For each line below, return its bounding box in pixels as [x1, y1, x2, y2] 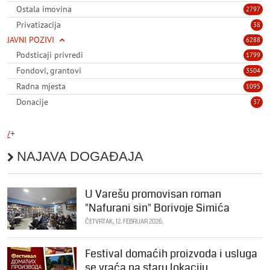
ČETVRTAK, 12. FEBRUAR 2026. [85, 218, 163, 227]
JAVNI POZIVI [7, 34, 54, 46]
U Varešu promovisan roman [85, 186, 221, 202]
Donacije [16, 96, 48, 108]
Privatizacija [16, 19, 61, 31]
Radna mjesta [16, 81, 66, 92]
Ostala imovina [16, 4, 72, 15]
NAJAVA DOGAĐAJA [17, 149, 143, 165]
